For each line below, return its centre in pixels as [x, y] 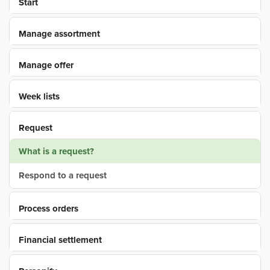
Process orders [49, 209]
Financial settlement [60, 240]
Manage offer [46, 65]
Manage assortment [59, 34]
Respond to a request [63, 175]
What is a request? [56, 151]
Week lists [39, 96]
